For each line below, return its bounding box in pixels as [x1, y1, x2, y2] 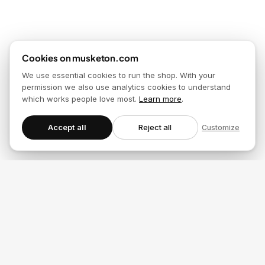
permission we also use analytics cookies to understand [22, 82, 231, 92]
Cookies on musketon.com [22, 52, 138, 63]
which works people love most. [22, 94, 137, 104]
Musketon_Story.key [102, 205, 163, 212]
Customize [202, 122, 240, 132]
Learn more [139, 94, 182, 104]
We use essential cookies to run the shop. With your [22, 70, 215, 80]
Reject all [138, 122, 172, 132]
